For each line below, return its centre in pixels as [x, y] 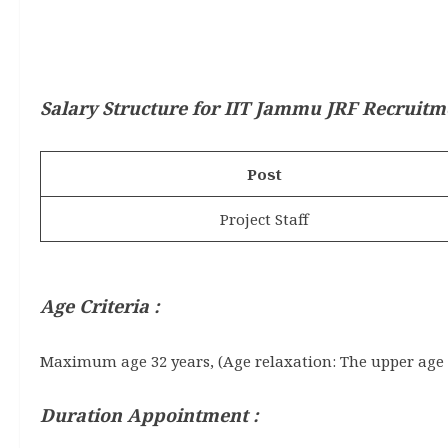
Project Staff [264, 218]
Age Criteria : [99, 306]
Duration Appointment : [149, 415]
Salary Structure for [132, 107]
